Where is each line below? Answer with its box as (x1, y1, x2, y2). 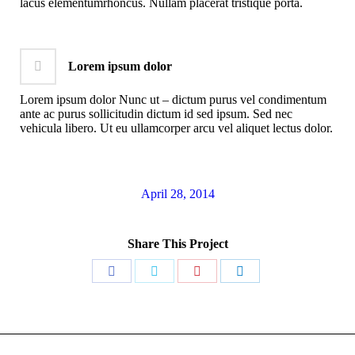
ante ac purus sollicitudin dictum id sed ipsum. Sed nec (19, 106, 292, 120)
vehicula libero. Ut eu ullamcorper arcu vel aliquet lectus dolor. (19, 120, 333, 135)
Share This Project (127, 236, 228, 250)
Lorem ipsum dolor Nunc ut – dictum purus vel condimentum (19, 92, 326, 106)
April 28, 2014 (140, 186, 215, 200)
